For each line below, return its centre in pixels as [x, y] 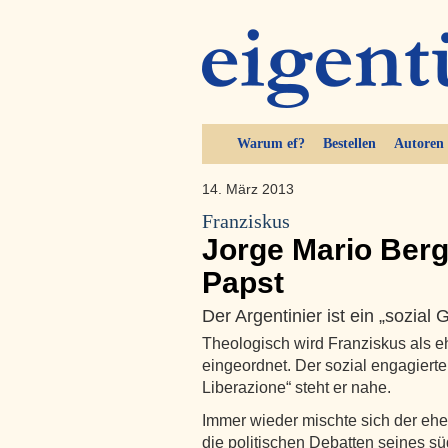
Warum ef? [270, 143]
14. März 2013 [248, 189]
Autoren [418, 143]
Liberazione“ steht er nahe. [298, 387]
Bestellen [349, 143]
